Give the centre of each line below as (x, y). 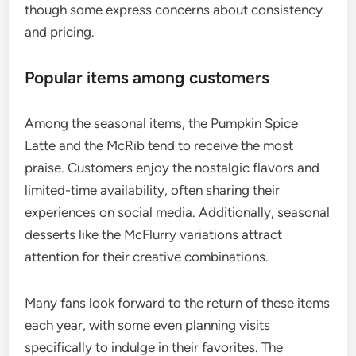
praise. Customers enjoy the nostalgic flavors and (172, 167)
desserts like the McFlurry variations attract (154, 234)
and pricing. (60, 31)
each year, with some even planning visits (148, 325)
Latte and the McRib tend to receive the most (159, 145)
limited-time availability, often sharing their (153, 190)
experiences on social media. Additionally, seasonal (178, 212)
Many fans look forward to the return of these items (178, 302)
